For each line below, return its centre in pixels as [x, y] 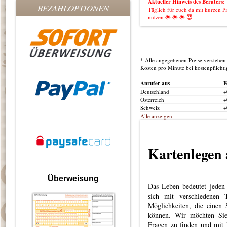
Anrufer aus [155, 83]
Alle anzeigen [156, 116]
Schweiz [150, 108]
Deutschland [155, 91]
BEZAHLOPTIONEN [73, 8]
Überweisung [73, 179]
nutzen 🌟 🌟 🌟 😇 [170, 17]
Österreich [152, 100]
